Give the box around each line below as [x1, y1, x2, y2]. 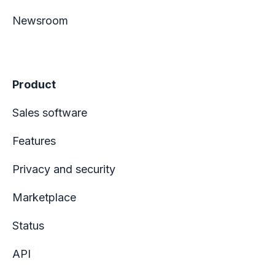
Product [12, 77, 56, 91]
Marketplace [12, 190, 76, 204]
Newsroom [12, 14, 68, 27]
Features [12, 134, 56, 147]
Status [12, 219, 44, 232]
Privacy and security [12, 162, 115, 176]
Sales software [12, 106, 87, 119]
